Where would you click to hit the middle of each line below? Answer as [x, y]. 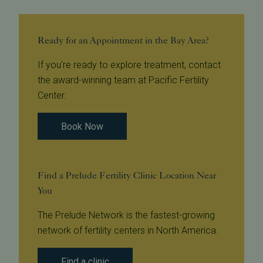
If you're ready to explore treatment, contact [129, 65]
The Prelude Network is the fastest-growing [126, 215]
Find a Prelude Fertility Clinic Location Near [127, 175]
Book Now [82, 127]
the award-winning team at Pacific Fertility [123, 80]
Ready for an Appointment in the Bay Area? [123, 40]
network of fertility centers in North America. [128, 230]
